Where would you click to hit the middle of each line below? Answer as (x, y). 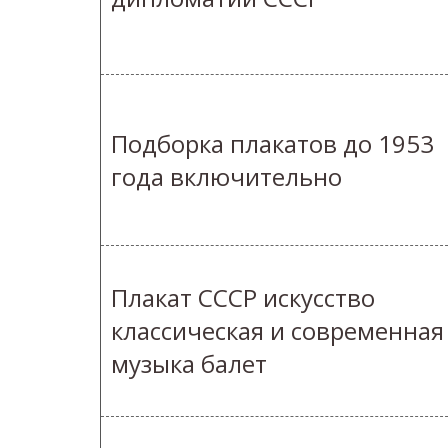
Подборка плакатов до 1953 (272, 144)
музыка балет (189, 364)
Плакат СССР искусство (243, 298)
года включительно (226, 177)
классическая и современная (277, 331)
